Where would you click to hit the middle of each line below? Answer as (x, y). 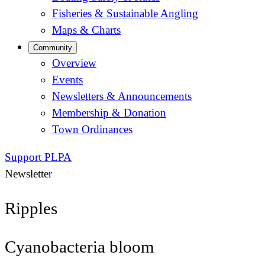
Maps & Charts (86, 30)
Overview (74, 63)
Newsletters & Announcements (122, 96)
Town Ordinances (92, 129)
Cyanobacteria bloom (80, 247)
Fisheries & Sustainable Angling (125, 13)
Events (67, 80)
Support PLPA (38, 157)
